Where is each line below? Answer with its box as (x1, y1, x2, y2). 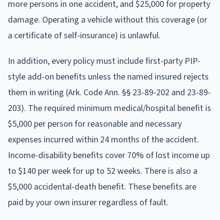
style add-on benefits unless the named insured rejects (8, 70, 209, 83)
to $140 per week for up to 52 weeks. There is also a (8, 165, 197, 177)
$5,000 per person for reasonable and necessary (8, 117, 182, 130)
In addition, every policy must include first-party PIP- (8, 55, 200, 67)
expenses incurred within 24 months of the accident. (8, 133, 199, 146)
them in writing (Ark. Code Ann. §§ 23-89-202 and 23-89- (8, 86, 211, 99)
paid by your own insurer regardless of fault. (8, 196, 168, 209)
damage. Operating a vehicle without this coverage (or (8, 13, 207, 26)
